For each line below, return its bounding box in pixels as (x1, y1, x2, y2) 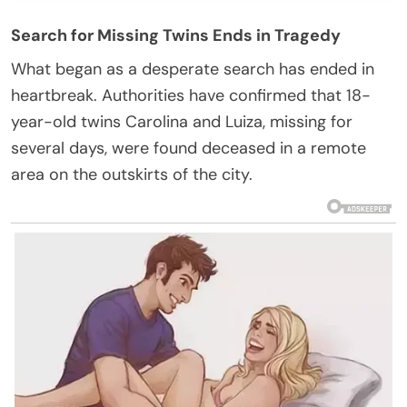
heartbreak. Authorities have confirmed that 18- (11, 84, 371, 106)
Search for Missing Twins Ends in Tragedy (11, 24, 341, 46)
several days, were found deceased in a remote (11, 136, 366, 159)
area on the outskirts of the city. (11, 163, 253, 185)
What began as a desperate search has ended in (11, 57, 374, 80)
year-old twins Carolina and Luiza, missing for (11, 110, 352, 133)
